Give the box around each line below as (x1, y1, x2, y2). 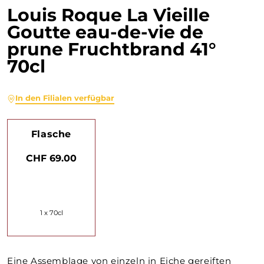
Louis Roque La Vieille (7, 4, 210, 26)
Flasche (31, 128, 72, 140)
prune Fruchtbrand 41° (7, 38, 216, 60)
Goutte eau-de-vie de (7, 21, 203, 43)
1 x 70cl (39, 208, 63, 217)
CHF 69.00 (26, 152, 77, 164)
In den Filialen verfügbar (15, 93, 114, 103)
